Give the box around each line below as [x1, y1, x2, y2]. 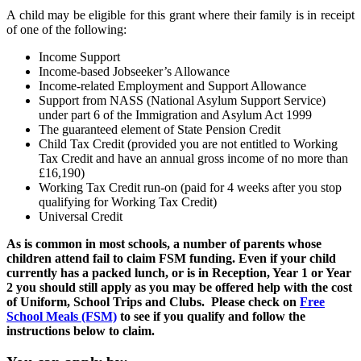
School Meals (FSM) [6, 309, 117, 323]
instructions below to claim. [6, 323, 155, 338]
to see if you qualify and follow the [117, 309, 305, 323]
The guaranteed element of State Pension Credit [39, 122, 280, 136]
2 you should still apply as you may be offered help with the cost [6, 280, 352, 294]
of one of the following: [6, 22, 130, 36]
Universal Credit [39, 209, 122, 223]
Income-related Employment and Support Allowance [39, 78, 306, 93]
